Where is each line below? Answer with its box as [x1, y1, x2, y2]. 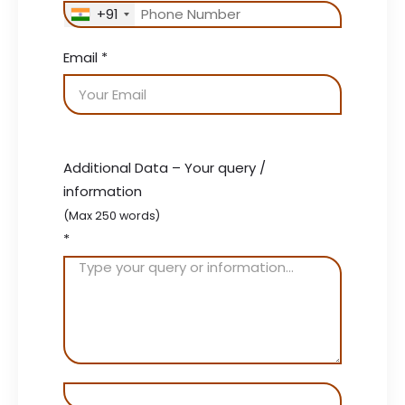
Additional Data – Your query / [63, 158, 266, 177]
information [63, 182, 142, 201]
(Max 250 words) [63, 208, 160, 223]
